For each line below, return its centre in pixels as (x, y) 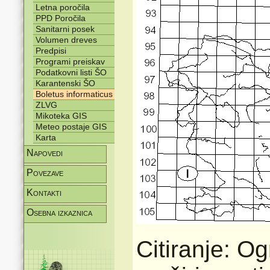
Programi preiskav (70, 61)
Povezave (45, 173)
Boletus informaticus (74, 94)
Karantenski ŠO (65, 83)
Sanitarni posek (65, 29)
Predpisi (51, 51)
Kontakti (44, 193)
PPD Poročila (61, 18)
